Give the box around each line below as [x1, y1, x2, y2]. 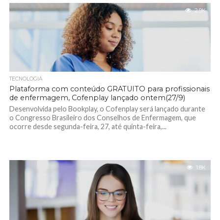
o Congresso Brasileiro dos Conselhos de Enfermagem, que [9, 113, 196, 122]
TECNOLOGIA [9, 76, 42, 82]
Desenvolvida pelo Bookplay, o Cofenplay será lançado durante [9, 105, 205, 113]
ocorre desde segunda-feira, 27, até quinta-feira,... [9, 122, 166, 131]
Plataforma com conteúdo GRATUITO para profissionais [9, 84, 210, 93]
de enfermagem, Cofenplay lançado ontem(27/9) [9, 93, 185, 102]
